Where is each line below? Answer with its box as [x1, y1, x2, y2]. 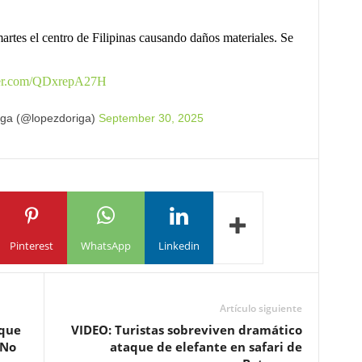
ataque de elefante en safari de [109, 338, 302, 355]
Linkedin [158, 238, 200, 254]
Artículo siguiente [219, 301, 302, 315]
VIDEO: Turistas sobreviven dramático [70, 321, 302, 338]
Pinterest [9, 238, 53, 254]
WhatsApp [80, 238, 131, 254]
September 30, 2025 [99, 111, 204, 124]
